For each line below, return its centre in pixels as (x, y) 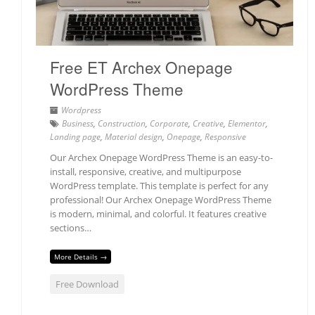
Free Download (87, 284)
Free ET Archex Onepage (141, 67)
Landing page (75, 137)
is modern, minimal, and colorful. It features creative (158, 214)
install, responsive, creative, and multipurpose (146, 172)
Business (78, 124)
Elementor (247, 124)
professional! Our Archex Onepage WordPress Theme (161, 200)
